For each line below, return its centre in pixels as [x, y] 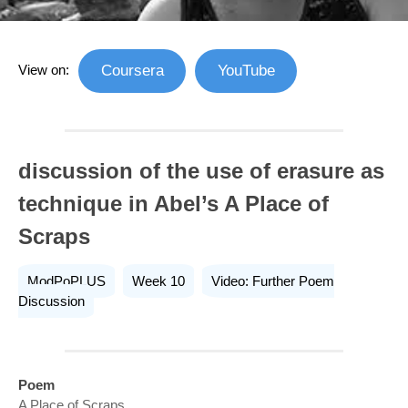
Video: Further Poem [273, 281]
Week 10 [158, 281]
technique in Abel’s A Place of [173, 204]
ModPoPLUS [66, 281]
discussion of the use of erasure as [201, 171]
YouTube [246, 70]
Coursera [132, 70]
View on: [44, 69]
